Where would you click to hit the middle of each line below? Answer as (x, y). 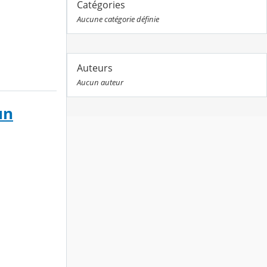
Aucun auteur (100, 83)
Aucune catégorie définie (118, 19)
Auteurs (95, 68)
